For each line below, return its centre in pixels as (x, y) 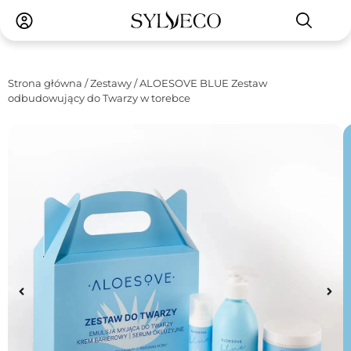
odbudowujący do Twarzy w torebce (99, 98)
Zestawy (111, 83)
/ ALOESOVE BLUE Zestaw (199, 83)
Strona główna (45, 83)
